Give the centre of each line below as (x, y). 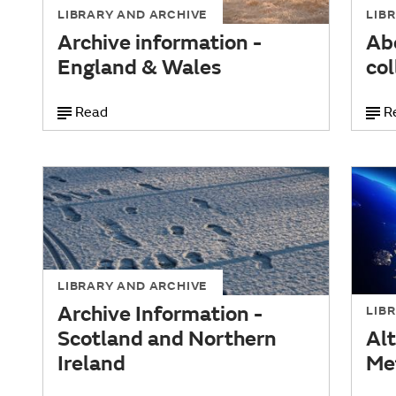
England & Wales (139, 68)
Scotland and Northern (167, 339)
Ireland (91, 364)
